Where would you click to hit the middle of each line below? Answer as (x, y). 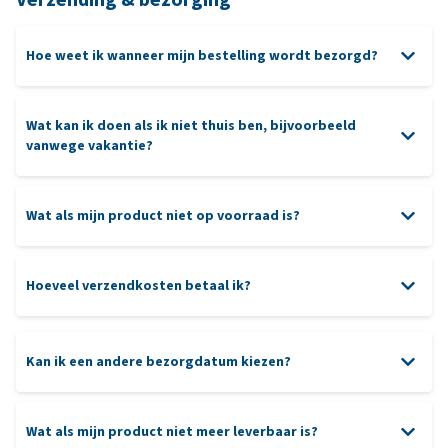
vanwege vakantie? (89, 145)
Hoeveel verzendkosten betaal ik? (138, 285)
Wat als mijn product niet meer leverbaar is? (172, 431)
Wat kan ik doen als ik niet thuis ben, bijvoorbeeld (191, 125)
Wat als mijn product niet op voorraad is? (163, 215)
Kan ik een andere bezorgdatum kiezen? (158, 361)
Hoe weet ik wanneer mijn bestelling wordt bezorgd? (202, 55)
